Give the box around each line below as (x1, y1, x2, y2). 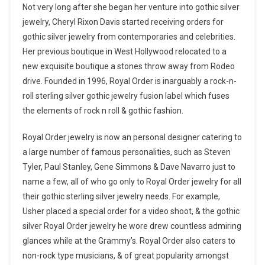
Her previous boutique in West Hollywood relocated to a (22, 47, 227, 57)
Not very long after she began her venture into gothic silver (22, 2, 240, 12)
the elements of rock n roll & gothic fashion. (22, 106, 183, 116)
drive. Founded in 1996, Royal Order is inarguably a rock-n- (22, 76, 237, 86)
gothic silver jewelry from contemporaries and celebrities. (22, 32, 235, 42)
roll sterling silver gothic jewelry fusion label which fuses (22, 91, 230, 101)
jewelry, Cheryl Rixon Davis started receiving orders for (22, 17, 224, 27)
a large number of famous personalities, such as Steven (22, 147, 231, 157)
